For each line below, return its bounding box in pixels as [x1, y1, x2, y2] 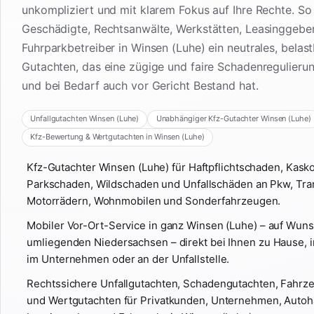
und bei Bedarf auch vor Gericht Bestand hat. [22, 78, 259, 93]
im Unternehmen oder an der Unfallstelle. [27, 252, 230, 266]
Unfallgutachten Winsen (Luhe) [30, 114, 139, 124]
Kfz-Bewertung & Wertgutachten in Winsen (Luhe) [30, 132, 205, 142]
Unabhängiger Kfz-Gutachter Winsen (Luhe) [156, 114, 311, 124]
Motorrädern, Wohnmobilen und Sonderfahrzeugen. [26, 193, 281, 207]
